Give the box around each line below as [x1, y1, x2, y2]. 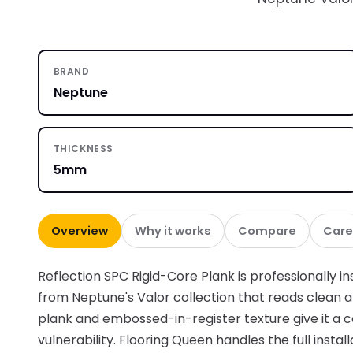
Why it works [135, 223, 211, 240]
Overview [51, 223, 108, 240]
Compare [238, 223, 296, 240]
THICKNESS [53, 141, 113, 155]
